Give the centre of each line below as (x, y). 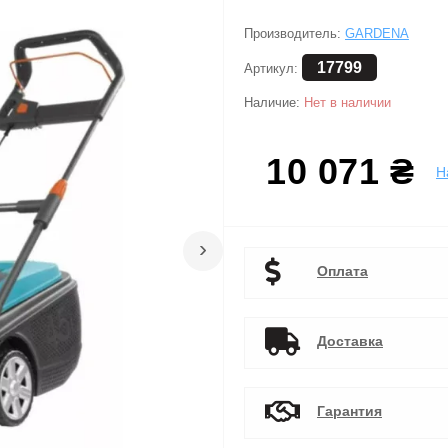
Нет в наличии (347, 103)
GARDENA (377, 34)
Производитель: (294, 34)
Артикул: (273, 69)
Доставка (350, 340)
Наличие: (274, 103)
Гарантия (349, 410)
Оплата (342, 270)
